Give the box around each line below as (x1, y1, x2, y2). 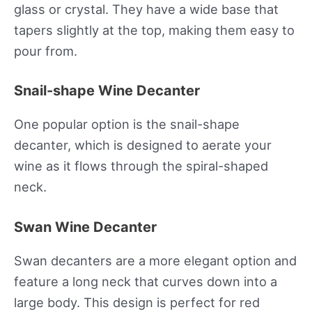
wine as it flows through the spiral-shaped (14, 158, 268, 174)
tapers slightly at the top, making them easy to (14, 22, 295, 38)
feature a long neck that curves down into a (14, 273, 277, 289)
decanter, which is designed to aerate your (14, 137, 272, 153)
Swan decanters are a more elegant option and (14, 252, 297, 268)
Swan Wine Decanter (14, 218, 157, 235)
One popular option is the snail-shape (14, 116, 240, 132)
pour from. (14, 43, 77, 59)
